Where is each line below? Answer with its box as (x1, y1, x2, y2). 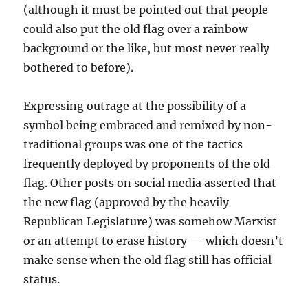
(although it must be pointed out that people (23, 3, 269, 17)
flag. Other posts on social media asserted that (23, 176, 277, 190)
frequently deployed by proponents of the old (23, 157, 271, 171)
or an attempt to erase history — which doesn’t (23, 234, 284, 248)
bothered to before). (23, 60, 134, 75)
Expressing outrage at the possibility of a (23, 99, 247, 113)
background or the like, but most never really (23, 41, 270, 56)
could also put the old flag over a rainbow (23, 22, 248, 36)
